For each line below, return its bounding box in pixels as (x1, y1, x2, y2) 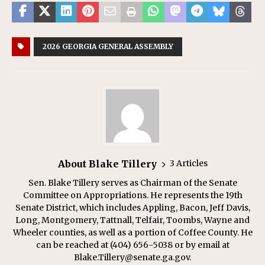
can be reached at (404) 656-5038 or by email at (35, 239, 230, 250)
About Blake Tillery (57, 157, 157, 170)
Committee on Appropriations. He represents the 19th (22, 189, 243, 201)
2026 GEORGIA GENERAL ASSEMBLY (43, 41, 173, 51)
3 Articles (169, 158, 208, 169)
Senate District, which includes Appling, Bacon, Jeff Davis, (15, 202, 250, 213)
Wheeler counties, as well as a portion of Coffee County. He (12, 227, 253, 238)
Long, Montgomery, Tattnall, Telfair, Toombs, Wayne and (15, 214, 250, 225)
